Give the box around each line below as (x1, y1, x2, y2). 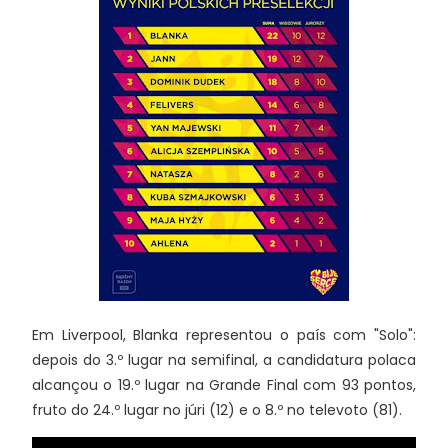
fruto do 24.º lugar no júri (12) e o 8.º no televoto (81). (32, 400, 402, 421)
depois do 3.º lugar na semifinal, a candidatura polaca (32, 350, 416, 371)
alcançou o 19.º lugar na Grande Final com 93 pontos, (32, 375, 416, 396)
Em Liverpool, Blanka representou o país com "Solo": (32, 325, 416, 346)
